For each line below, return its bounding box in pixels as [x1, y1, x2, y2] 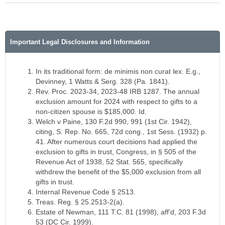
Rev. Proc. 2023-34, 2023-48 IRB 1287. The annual [36, 87, 199, 96]
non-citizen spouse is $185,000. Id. [36, 107, 147, 116]
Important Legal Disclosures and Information [10, 38, 150, 46]
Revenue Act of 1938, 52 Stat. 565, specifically [36, 158, 183, 166]
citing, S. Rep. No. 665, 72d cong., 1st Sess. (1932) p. [36, 128, 207, 136]
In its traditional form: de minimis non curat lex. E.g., [36, 67, 200, 76]
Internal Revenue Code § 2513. [36, 188, 136, 196]
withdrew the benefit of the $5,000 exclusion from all [36, 168, 201, 176]
